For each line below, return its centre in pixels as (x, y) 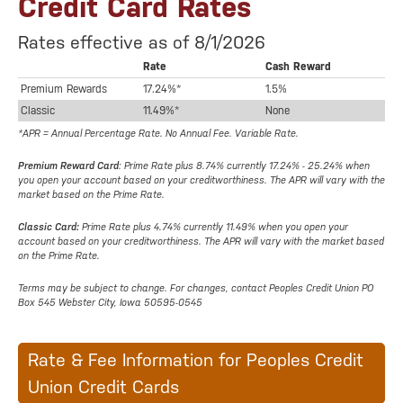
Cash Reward (298, 67)
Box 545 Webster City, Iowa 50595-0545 (110, 303)
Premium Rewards (64, 90)
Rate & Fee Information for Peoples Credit (196, 360)
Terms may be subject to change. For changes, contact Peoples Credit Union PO (196, 289)
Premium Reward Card (68, 166)
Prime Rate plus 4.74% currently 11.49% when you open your (214, 228)
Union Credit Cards (103, 387)
